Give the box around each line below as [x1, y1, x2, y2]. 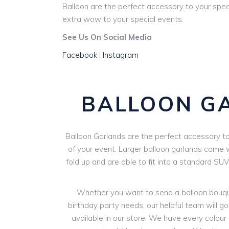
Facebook [62, 50, 97, 60]
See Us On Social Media [62, 32, 152, 42]
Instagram [103, 50, 139, 60]
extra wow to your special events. [62, 14, 184, 24]
